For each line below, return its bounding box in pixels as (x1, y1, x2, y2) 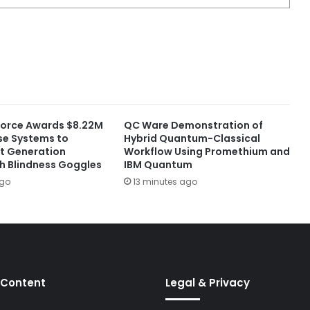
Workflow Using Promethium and (123, 144, 290, 158)
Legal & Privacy (165, 275, 250, 290)
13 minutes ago (132, 175, 197, 188)
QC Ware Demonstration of (123, 118, 263, 132)
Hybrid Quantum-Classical (123, 131, 260, 145)
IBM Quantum (123, 157, 192, 172)
